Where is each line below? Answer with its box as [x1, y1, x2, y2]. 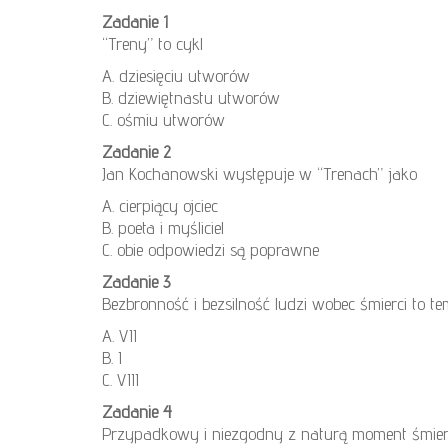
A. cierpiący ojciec [102, 195, 218, 217]
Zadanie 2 [102, 141, 171, 163]
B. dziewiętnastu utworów [102, 87, 280, 109]
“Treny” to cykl [102, 33, 203, 55]
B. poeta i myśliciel [102, 217, 224, 239]
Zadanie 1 [102, 11, 168, 33]
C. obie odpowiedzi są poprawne [102, 239, 319, 261]
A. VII [102, 325, 137, 347]
